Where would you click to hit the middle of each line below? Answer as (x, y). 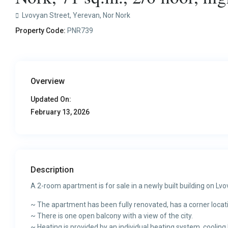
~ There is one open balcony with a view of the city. (112, 216)
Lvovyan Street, (47, 16)
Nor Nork (117, 16)
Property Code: (41, 31)
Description (52, 170)
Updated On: (51, 99)
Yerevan (87, 16)
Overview (48, 81)
